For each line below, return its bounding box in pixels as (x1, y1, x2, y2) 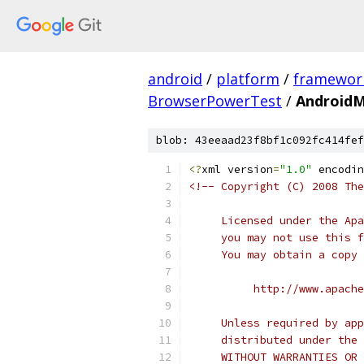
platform (216, 69, 279, 89)
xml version (201, 162, 273, 176)
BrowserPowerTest (148, 91, 282, 110)
